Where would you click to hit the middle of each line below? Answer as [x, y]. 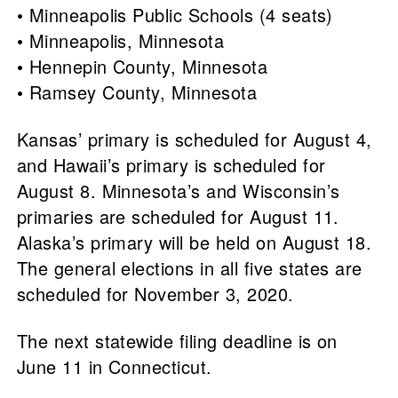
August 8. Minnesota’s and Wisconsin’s [178, 191]
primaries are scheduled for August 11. [178, 217]
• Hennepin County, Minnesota [142, 67]
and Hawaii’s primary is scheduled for [171, 165]
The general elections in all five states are [189, 268]
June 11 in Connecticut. [114, 367]
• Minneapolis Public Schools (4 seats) [175, 15]
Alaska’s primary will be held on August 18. [194, 243]
